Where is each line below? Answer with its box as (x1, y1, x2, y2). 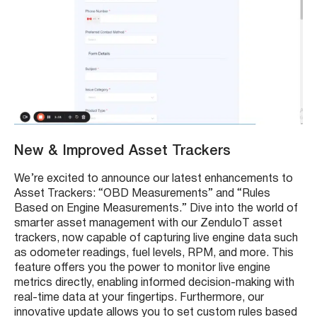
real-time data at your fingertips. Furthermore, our (14, 292, 264, 303)
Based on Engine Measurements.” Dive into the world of (14, 203, 298, 214)
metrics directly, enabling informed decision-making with (14, 277, 294, 288)
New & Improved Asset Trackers (14, 144, 231, 158)
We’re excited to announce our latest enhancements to (14, 173, 293, 184)
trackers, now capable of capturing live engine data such (14, 233, 298, 243)
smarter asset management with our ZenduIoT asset (14, 218, 282, 229)
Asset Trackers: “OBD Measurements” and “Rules (14, 188, 270, 199)
